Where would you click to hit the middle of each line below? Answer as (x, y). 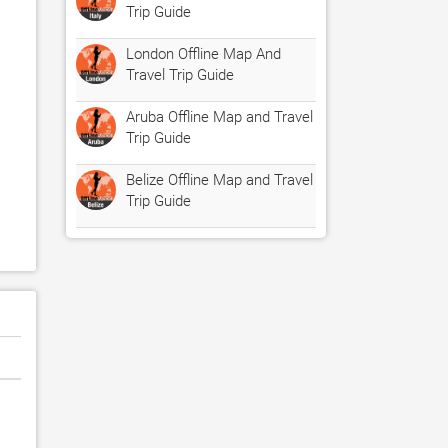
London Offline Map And (203, 54)
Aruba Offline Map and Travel (219, 117)
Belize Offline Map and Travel (219, 180)
